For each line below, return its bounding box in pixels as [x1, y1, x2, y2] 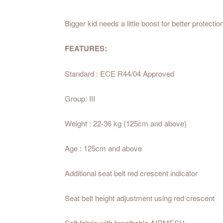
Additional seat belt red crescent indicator [65, 168, 198, 179]
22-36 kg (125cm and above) [93, 118, 187, 129]
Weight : [65, 118, 93, 129]
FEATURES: [65, 43, 107, 54]
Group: [65, 93, 89, 104]
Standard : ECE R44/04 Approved [65, 68, 174, 79]
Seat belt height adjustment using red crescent [65, 193, 215, 204]
